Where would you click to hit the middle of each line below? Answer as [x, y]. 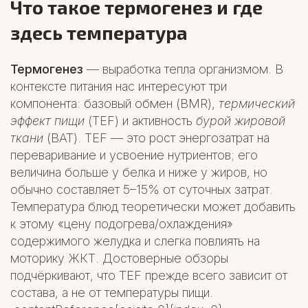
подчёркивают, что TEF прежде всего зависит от [149, 276]
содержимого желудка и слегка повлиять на [135, 241]
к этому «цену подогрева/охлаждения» [122, 224]
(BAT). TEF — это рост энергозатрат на [156, 138]
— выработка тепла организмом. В [183, 69]
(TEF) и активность [140, 121]
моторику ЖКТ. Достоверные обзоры [119, 258]
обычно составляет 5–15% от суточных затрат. [142, 190]
